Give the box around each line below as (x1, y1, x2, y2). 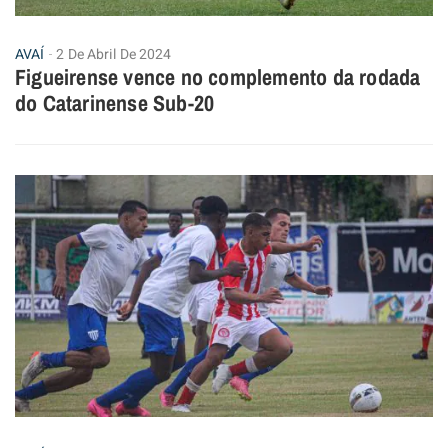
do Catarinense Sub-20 (15, 88, 215, 119)
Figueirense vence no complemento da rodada (15, 62, 421, 93)
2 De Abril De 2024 (56, 44, 172, 66)
